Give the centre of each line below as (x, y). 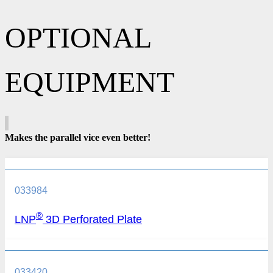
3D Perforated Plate (92, 220)
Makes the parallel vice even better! (78, 138)
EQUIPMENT (90, 82)
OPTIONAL (78, 37)
